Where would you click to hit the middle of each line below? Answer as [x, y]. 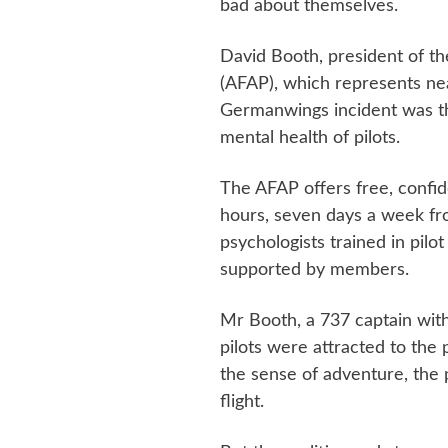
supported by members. [314, 269]
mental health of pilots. [309, 137]
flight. [241, 401]
